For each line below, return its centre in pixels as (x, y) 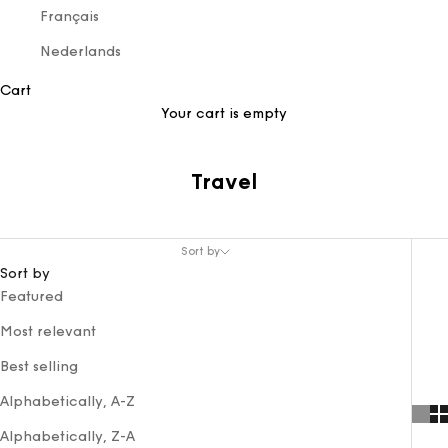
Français (69, 16)
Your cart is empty (224, 113)
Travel (224, 182)
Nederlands (80, 51)
